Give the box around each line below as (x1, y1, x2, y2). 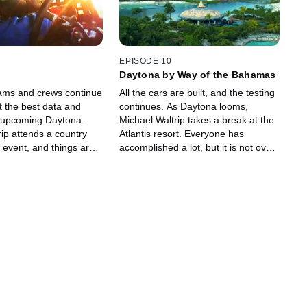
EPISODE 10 (119, 56, 172, 66)
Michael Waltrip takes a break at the (119, 114, 275, 125)
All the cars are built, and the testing (119, 86, 275, 98)
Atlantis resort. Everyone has (119, 127, 245, 139)
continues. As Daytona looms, (119, 100, 249, 112)
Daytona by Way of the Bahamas (119, 69, 276, 80)
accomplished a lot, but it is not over (119, 141, 275, 153)
